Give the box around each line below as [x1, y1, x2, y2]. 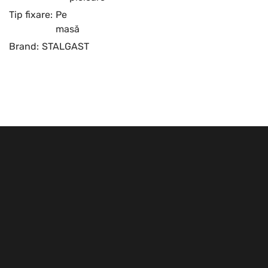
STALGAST [42, 41, 89, 52]
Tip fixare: [9, 9, 53, 20]
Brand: [9, 41, 39, 52]
